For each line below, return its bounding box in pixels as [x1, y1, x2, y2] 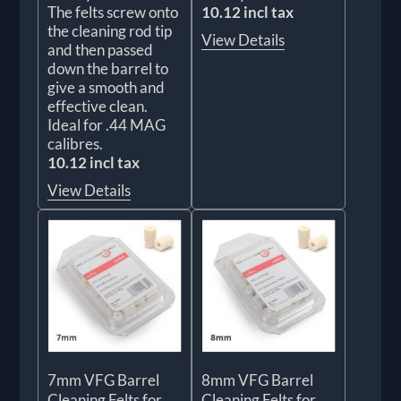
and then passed [47, 39, 154, 59]
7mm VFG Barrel [47, 371, 160, 390]
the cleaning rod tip [47, 21, 173, 40]
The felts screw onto [47, 2, 179, 21]
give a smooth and [47, 77, 166, 97]
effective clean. [47, 96, 149, 115]
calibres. [47, 133, 104, 153]
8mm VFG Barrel [201, 371, 313, 390]
